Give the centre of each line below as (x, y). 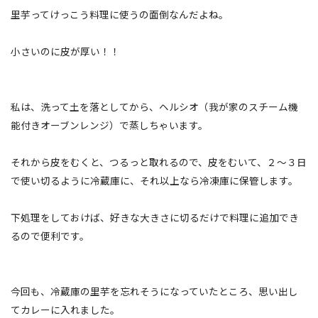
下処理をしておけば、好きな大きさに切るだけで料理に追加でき (155, 217)
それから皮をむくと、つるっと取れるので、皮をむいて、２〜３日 (159, 161)
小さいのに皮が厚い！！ (65, 51)
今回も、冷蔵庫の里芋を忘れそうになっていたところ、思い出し (154, 291)
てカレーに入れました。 (65, 309)
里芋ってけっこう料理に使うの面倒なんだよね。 (120, 14)
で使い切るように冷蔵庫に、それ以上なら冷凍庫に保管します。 (154, 180)
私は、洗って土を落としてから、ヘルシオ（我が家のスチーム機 (154, 106)
